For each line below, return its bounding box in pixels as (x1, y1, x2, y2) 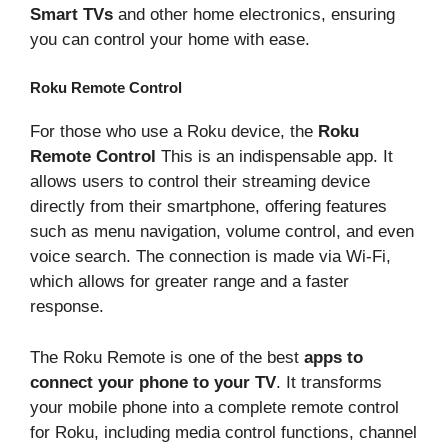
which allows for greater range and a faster (30, 272, 349, 292)
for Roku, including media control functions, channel (30, 422, 417, 442)
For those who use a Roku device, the (30, 122, 318, 142)
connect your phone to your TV (30, 372, 276, 392)
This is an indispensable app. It (156, 147, 393, 167)
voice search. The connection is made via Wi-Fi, (30, 247, 391, 267)
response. (30, 297, 104, 317)
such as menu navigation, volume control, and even (30, 222, 414, 242)
